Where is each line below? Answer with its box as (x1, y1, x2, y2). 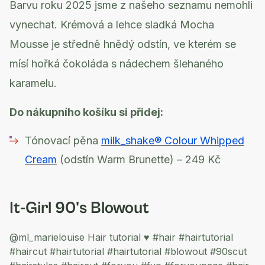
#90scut (210, 245, 247, 257)
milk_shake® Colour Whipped (101, 134, 244, 147)
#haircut (9, 245, 47, 257)
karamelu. (9, 76, 57, 89)
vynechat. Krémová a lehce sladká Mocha (9, 18, 214, 31)
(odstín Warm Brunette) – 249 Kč (57, 153, 221, 166)
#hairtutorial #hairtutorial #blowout (50, 245, 207, 257)
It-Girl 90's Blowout (9, 198, 149, 218)
